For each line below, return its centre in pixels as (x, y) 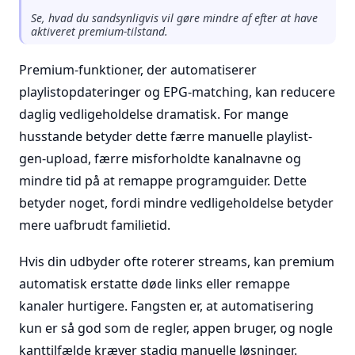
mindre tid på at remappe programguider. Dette (163, 181)
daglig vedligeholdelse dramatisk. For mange (154, 114)
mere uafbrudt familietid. (95, 225)
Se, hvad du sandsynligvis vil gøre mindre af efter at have (174, 18)
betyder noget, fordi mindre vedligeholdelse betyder (176, 203)
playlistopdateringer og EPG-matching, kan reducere (177, 92)
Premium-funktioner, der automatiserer (138, 70)
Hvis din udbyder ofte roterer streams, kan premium (177, 261)
